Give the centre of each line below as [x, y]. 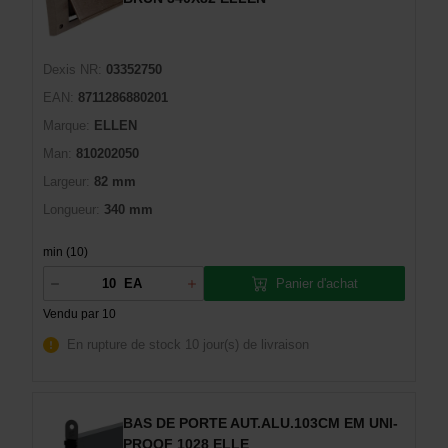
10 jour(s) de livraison [247, 344]
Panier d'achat [316, 283]
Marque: [66, 125]
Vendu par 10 [79, 314]
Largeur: [66, 181]
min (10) [65, 252]
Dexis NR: [72, 69]
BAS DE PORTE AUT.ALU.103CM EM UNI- [260, 423]
